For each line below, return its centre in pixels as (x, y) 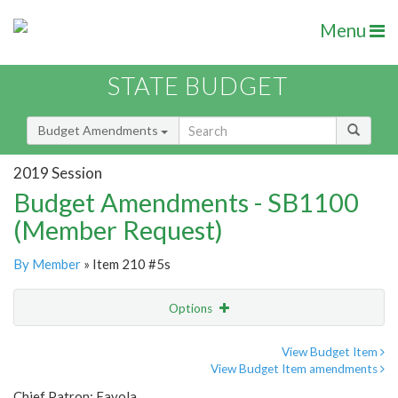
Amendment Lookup (74, 382)
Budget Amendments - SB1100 (186, 203)
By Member (47, 264)
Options (192, 309)
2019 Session (58, 172)
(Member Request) (118, 230)
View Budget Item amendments (295, 369)
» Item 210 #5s (126, 264)
